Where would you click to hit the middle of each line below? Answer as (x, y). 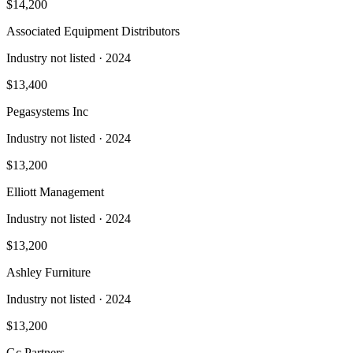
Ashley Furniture (48, 272)
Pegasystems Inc (47, 111)
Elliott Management (55, 191)
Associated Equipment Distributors (93, 31)
